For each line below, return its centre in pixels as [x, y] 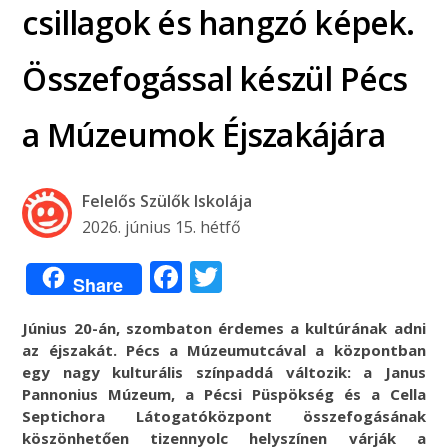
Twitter [276, 276]
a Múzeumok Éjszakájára [203, 134]
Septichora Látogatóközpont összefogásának [224, 415]
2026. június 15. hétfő [162, 226]
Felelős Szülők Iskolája [167, 200]
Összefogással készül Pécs [215, 78]
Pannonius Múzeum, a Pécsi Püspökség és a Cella [224, 393]
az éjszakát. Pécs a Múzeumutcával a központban [224, 349]
